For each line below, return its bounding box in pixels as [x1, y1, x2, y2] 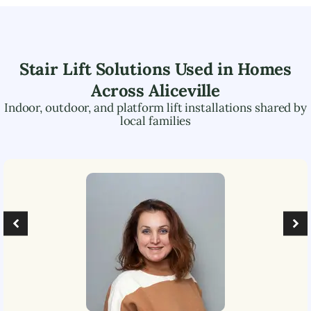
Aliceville [149, 79, 221, 101]
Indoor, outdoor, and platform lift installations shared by [3, 99, 308, 115]
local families [119, 112, 192, 128]
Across [90, 79, 149, 101]
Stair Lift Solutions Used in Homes [19, 58, 292, 80]
